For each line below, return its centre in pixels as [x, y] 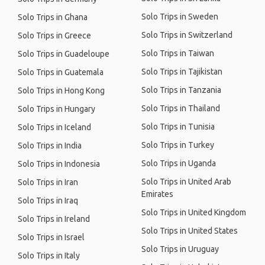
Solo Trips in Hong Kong [61, 91]
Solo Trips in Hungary [56, 109]
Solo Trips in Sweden [180, 17]
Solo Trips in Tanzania [181, 90]
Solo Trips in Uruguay [180, 249]
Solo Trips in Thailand [181, 108]
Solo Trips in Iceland [54, 127]
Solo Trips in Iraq [48, 201]
